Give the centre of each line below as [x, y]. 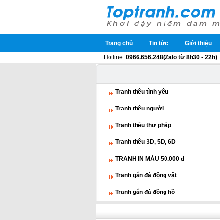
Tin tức [159, 43]
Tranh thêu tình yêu [142, 92]
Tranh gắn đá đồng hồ [145, 192]
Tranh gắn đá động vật [146, 175]
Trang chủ [119, 43]
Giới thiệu [198, 43]
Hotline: [114, 57]
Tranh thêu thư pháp [143, 125]
